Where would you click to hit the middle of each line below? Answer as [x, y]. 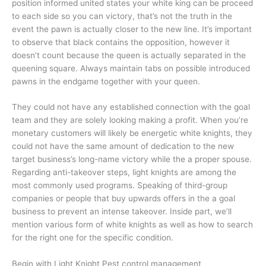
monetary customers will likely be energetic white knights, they [132, 133]
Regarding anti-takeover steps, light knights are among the [124, 172]
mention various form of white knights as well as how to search [132, 225]
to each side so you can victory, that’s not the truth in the [122, 16]
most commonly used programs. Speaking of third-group [120, 186]
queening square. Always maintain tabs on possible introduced [131, 68]
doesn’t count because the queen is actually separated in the [129, 55]
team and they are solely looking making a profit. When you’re [130, 120]
